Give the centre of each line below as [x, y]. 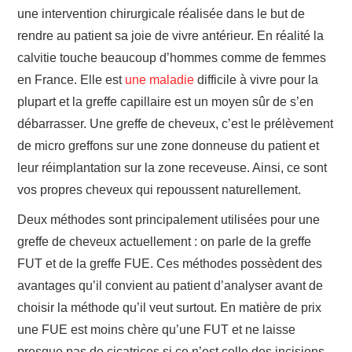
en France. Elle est [71, 79]
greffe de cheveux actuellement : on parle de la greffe [165, 241]
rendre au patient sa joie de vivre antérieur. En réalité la [171, 35]
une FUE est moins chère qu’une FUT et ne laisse [157, 329]
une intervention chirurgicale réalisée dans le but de [161, 13]
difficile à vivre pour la [257, 79]
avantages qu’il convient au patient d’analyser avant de [170, 285]
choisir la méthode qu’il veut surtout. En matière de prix [170, 307]
